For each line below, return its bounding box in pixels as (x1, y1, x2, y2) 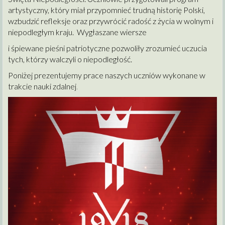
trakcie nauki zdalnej (8, 81, 76, 91)
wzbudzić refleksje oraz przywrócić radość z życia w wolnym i (8, 16, 213, 26)
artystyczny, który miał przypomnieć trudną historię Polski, (8, 5, 205, 15)
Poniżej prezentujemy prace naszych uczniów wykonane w (8, 70, 205, 80)
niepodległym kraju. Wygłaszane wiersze (8, 27, 148, 37)
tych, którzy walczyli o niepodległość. (8, 54, 132, 64)
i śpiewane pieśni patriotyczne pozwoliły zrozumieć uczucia (8, 43, 207, 53)
